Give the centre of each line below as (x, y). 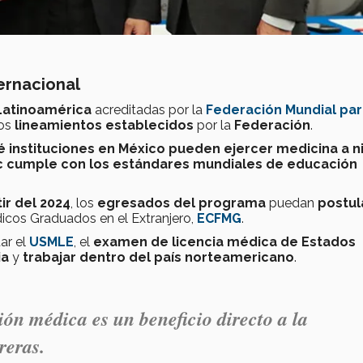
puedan (290, 203)
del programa (220, 203)
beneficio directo (209, 319)
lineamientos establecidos (106, 126)
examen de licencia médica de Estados (224, 242)
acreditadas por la (149, 110)
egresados (134, 203)
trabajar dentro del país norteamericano (157, 258)
